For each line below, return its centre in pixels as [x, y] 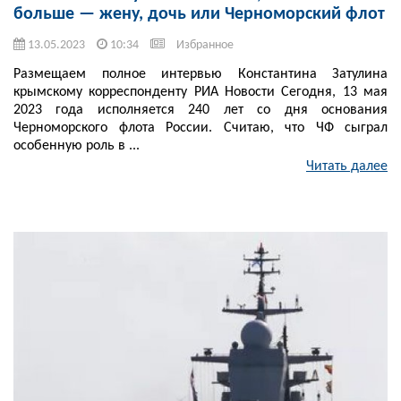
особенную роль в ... [77, 146]
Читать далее [347, 167]
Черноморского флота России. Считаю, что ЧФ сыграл [200, 128]
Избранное [205, 46]
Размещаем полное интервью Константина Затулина [200, 75]
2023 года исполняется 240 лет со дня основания [200, 111]
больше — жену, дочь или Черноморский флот [199, 15]
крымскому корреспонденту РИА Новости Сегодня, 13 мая [200, 93]
